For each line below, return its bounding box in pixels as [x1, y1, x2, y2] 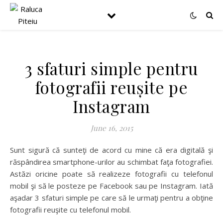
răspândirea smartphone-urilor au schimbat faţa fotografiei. [10, 157, 213, 167]
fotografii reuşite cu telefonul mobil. [10, 205, 131, 215]
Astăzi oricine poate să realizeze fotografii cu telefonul [10, 169, 213, 179]
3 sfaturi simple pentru [25, 57, 198, 79]
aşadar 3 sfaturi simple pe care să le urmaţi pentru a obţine [10, 193, 213, 203]
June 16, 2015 [90, 123, 133, 133]
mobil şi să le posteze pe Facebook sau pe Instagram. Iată [10, 181, 213, 191]
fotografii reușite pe [35, 76, 188, 98]
